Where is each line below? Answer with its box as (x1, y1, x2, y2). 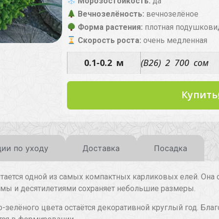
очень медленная (141, 36, 208, 45)
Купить (181, 88, 218, 102)
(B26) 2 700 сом (141, 57, 209, 69)
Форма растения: (76, 22, 143, 32)
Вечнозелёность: (76, 9, 145, 19)
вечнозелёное (144, 9, 199, 19)
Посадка (154, 143, 187, 153)
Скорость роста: (76, 36, 142, 45)
